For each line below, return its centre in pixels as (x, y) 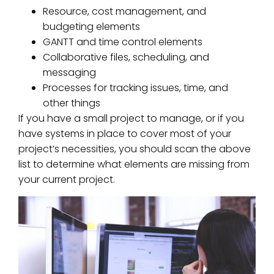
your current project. (67, 180)
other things (72, 103)
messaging (69, 73)
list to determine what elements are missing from (134, 165)
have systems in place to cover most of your (125, 134)
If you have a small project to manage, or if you (131, 119)
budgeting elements (91, 27)
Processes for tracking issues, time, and (135, 88)
